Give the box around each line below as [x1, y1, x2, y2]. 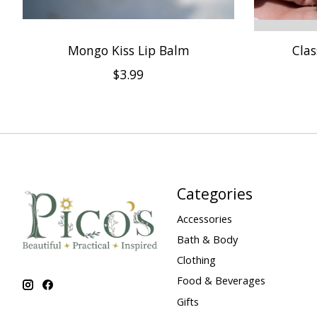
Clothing [176, 253, 216, 267]
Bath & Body [176, 232, 238, 247]
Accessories [176, 212, 232, 226]
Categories [176, 183, 253, 204]
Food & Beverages [176, 273, 265, 288]
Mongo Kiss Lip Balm [67, 41, 190, 59]
